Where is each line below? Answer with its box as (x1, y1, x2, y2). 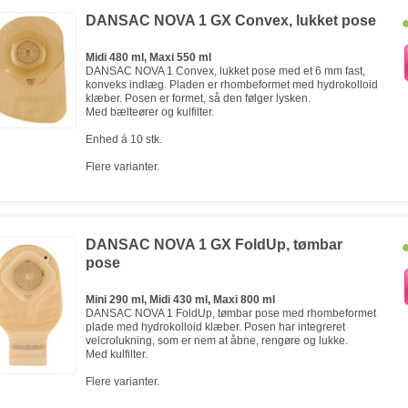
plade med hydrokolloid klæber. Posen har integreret (86, 321, 345, 333)
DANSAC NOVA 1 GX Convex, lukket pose (86, 13, 376, 28)
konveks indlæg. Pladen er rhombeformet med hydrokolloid (86, 78, 378, 91)
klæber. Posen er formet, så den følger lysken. (86, 92, 311, 105)
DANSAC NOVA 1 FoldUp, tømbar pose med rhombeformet (86, 307, 376, 320)
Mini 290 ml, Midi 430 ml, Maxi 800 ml (86, 293, 275, 306)
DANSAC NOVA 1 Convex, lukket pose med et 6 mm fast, (86, 65, 365, 77)
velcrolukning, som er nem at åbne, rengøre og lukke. (86, 334, 348, 347)
